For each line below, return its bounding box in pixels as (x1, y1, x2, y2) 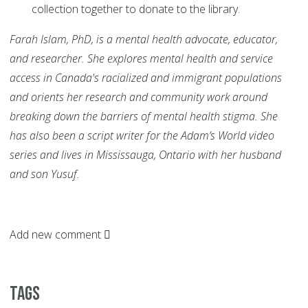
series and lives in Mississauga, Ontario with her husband (10, 147, 281, 163)
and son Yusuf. (10, 166, 85, 182)
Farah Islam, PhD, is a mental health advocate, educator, (10, 32, 278, 47)
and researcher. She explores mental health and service (10, 51, 273, 67)
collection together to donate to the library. (32, 1, 240, 17)
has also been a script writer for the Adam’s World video (10, 128, 274, 144)
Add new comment (10, 227, 101, 243)
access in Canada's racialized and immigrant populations (10, 70, 282, 86)
